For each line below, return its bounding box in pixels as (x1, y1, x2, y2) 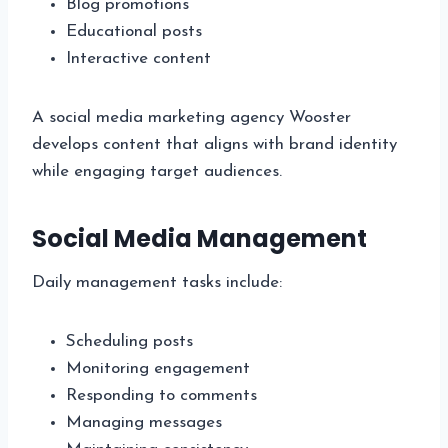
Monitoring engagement (66, 359, 250, 377)
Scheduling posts (66, 332, 193, 350)
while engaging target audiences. (32, 162, 282, 180)
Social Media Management (32, 221, 367, 255)
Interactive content (66, 49, 211, 67)
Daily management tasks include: (32, 273, 282, 291)
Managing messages (66, 413, 222, 431)
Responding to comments (66, 386, 257, 404)
